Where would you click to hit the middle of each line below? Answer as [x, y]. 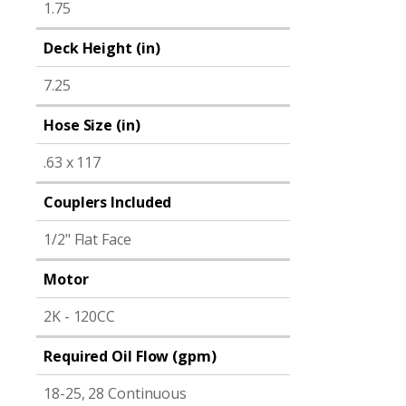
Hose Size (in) [92, 125]
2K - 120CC [79, 316]
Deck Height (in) [102, 48]
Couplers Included [108, 202]
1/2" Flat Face [87, 239]
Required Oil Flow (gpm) [130, 356]
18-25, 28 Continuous [115, 393]
